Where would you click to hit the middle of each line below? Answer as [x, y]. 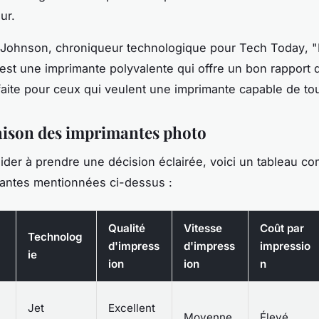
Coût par [282, 228]
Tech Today [272, 47]
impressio [285, 246]
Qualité [127, 228]
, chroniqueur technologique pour [144, 47]
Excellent [132, 308]
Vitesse [203, 228]
